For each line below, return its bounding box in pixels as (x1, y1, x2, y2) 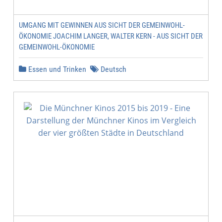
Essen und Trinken (26, 64, 86, 74)
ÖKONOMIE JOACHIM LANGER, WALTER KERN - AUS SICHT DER (19, 32, 203, 41)
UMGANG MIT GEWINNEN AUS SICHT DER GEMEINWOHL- (19, 21, 185, 30)
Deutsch (99, 64, 126, 74)
